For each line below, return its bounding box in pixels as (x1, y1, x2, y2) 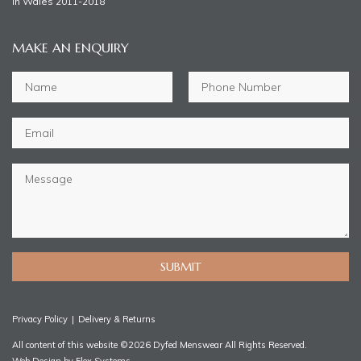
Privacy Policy (12, 313, 70, 326)
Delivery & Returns (78, 313, 156, 326)
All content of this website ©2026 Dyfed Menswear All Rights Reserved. (12, 339, 307, 351)
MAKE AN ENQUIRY (12, 39, 129, 56)
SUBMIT (160, 259, 201, 275)
